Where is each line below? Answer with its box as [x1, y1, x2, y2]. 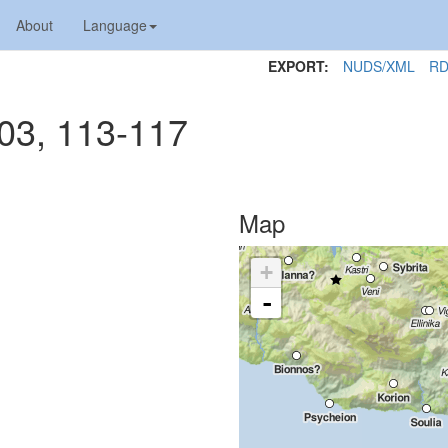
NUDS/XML [343, 56, 415, 76]
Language [83, 15, 147, 35]
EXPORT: [268, 56, 329, 76]
